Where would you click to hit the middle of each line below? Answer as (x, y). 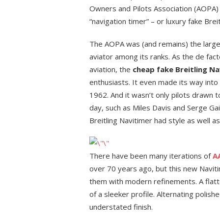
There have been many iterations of (151, 156)
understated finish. (121, 207)
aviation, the (110, 69)
